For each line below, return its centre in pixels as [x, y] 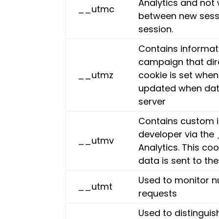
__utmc [96, 9]
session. [156, 29]
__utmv [96, 141]
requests [158, 193]
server [152, 101]
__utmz [96, 75]
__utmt [95, 186]
